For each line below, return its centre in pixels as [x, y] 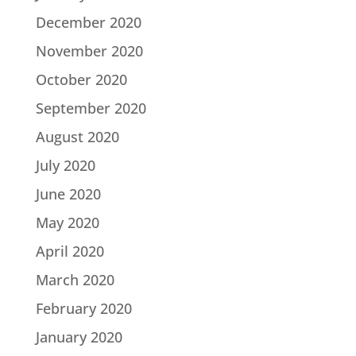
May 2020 [67, 222]
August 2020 [77, 136]
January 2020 [79, 337]
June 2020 [68, 193]
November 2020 [89, 50]
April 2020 [70, 251]
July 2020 [65, 165]
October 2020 [81, 79]
